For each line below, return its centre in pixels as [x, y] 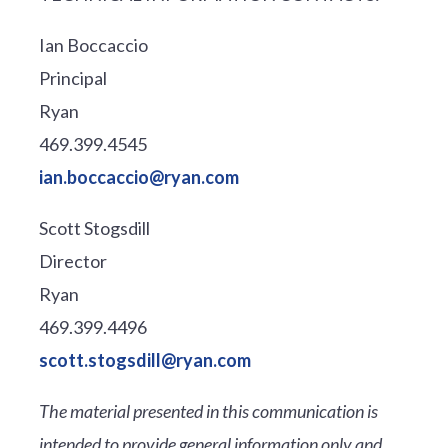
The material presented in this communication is [208, 410]
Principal [72, 77]
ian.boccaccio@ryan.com [138, 176]
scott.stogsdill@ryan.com [144, 359]
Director [72, 260]
